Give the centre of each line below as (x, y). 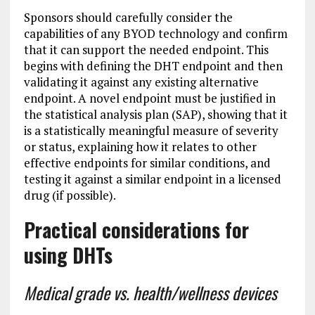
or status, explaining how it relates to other (140, 147)
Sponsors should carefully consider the (128, 17)
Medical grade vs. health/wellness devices (150, 292)
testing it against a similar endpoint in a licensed (152, 179)
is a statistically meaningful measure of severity (151, 130)
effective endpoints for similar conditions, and (147, 163)
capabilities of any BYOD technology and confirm (155, 33)
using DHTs (68, 255)
